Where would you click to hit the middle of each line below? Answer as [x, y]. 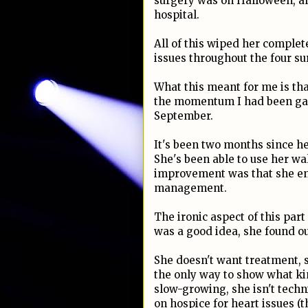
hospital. [177, 15]
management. [190, 188]
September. [185, 116]
